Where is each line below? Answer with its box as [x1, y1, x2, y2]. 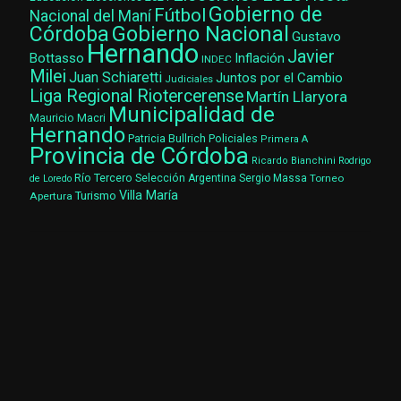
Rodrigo [338, 155, 371, 167]
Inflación [235, 50, 285, 67]
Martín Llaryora [246, 88, 347, 107]
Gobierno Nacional [112, 21, 289, 47]
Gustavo [292, 29, 341, 46]
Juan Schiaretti [69, 69, 162, 87]
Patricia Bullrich [128, 132, 206, 146]
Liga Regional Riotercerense [30, 86, 243, 107]
